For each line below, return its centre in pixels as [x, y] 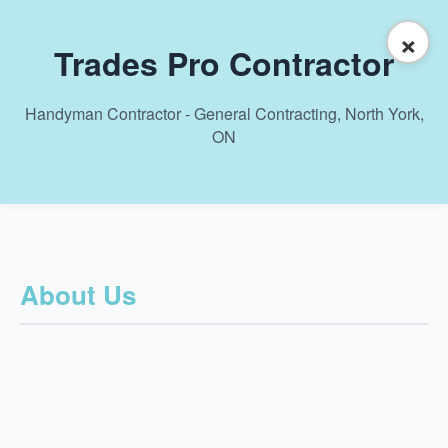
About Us [78, 294]
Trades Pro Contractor [224, 63]
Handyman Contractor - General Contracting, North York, [224, 113]
